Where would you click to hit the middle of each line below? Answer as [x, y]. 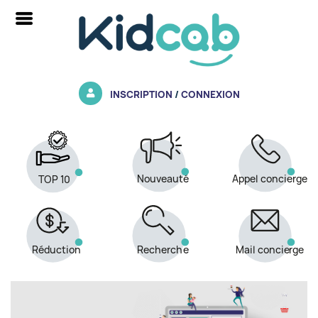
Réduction [57, 250]
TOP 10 [54, 180]
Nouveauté [163, 179]
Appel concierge [269, 179]
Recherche [163, 250]
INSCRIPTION [141, 94]
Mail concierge [270, 250]
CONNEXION [210, 94]
